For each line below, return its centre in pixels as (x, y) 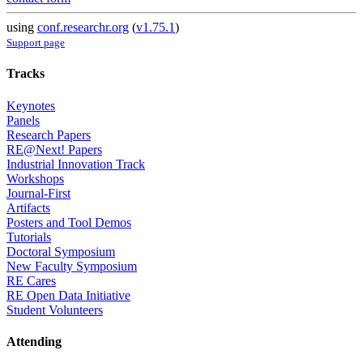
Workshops (35, 178)
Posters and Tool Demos (69, 222)
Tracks (26, 74)
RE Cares (31, 280)
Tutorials (29, 237)
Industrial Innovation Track (76, 164)
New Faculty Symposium (72, 266)
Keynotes (31, 105)
